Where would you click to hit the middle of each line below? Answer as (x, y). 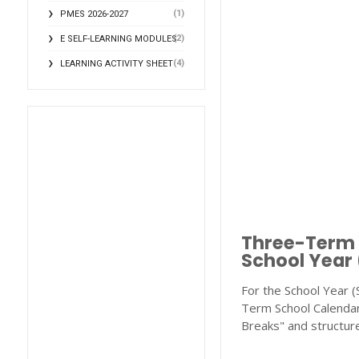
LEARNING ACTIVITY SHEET (116, 64)
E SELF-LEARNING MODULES (118, 39)
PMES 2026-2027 (94, 14)
